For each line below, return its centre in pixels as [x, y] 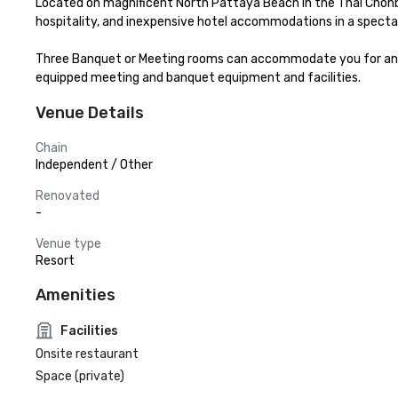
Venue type [68, 244]
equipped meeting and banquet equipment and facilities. [198, 78]
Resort [55, 261]
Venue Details [90, 113]
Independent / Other [94, 165]
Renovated [68, 196]
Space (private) [80, 376]
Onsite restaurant [87, 354]
